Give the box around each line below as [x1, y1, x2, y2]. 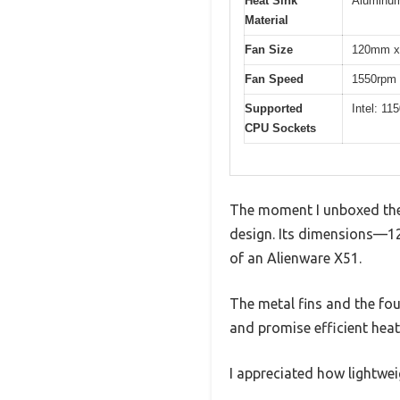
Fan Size [245, 43, 293, 57]
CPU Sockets [245, 121, 316, 136]
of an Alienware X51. [229, 249, 362, 266]
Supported [245, 102, 303, 116]
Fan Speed [245, 72, 304, 87]
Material [245, 13, 288, 28]
